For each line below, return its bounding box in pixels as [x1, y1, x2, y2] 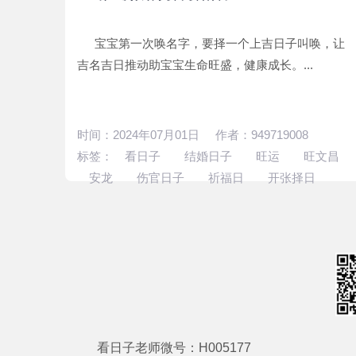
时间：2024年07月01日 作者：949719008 [77, 128, 308, 141]
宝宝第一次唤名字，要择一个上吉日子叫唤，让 [85, 37, 345, 50]
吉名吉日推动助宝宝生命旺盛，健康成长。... [77, 58, 313, 72]
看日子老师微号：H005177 [97, 341, 251, 354]
